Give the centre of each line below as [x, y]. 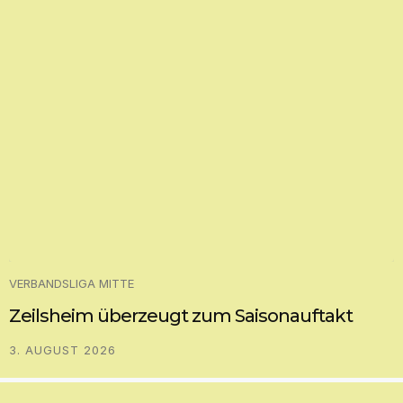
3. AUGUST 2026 [63, 349]
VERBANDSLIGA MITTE [72, 283]
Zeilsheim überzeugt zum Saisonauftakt [181, 315]
